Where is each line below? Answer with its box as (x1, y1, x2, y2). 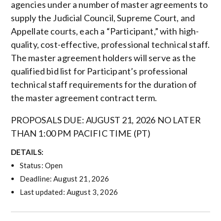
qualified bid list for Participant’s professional (10, 66, 188, 77)
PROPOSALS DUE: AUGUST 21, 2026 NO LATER (10, 114, 201, 126)
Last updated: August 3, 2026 (19, 187, 118, 196)
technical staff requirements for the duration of (10, 79, 197, 90)
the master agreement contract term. (10, 92, 157, 104)
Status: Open (19, 160, 63, 170)
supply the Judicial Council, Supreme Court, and (10, 12, 195, 24)
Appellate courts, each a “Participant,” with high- (10, 26, 199, 37)
